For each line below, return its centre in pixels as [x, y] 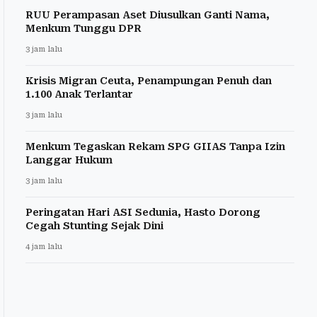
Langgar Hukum [69, 160]
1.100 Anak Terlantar [79, 94]
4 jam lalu [44, 246]
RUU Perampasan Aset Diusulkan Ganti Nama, [148, 15]
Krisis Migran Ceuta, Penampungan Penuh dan [149, 80]
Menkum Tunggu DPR [83, 28]
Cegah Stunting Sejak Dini [94, 225]
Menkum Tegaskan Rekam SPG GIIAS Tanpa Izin [155, 146]
